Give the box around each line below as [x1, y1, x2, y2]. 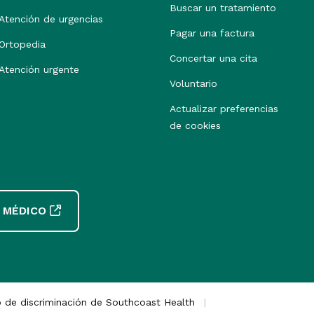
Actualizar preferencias [170, 102, 278, 114]
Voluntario [170, 77, 217, 89]
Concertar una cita [170, 52, 257, 64]
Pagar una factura [170, 27, 254, 39]
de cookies [170, 119, 221, 131]
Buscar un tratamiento [170, 1, 276, 13]
